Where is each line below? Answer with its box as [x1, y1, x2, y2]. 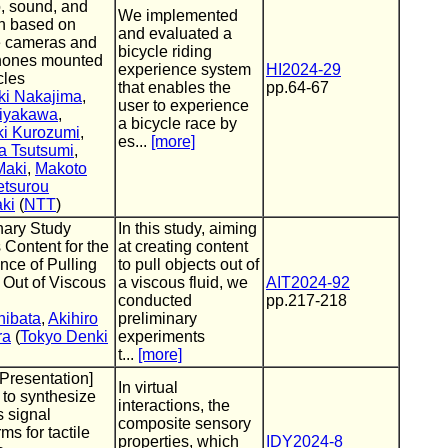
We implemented [118, 7, 238, 24]
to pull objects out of [118, 256, 259, 273]
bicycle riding [118, 43, 212, 60]
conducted [118, 292, 192, 309]
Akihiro [48, 310, 98, 327]
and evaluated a [118, 25, 232, 42]
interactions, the [118, 397, 230, 414]
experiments [118, 328, 205, 345]
